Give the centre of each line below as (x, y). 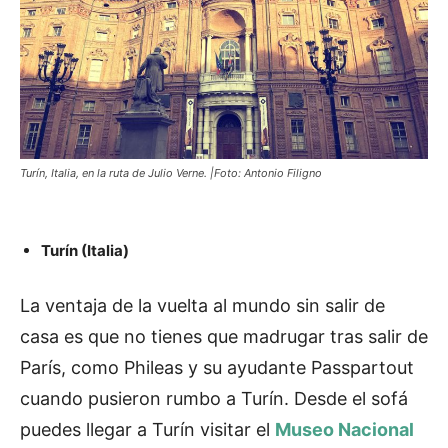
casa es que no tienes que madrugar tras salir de (224, 337)
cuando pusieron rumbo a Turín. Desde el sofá (214, 399)
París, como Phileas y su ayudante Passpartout (217, 368)
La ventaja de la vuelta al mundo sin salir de (202, 306)
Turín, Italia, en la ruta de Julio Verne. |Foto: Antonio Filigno (171, 173)
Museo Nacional (344, 430)
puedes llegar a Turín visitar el (145, 430)
